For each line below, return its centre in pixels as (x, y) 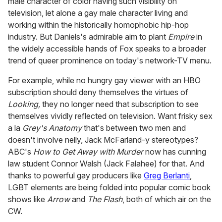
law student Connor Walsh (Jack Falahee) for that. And (106, 164)
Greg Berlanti (167, 176)
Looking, (24, 104)
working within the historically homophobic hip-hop (98, 25)
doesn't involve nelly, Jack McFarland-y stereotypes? (103, 140)
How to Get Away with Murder (88, 152)
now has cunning (175, 152)
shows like (28, 199)
